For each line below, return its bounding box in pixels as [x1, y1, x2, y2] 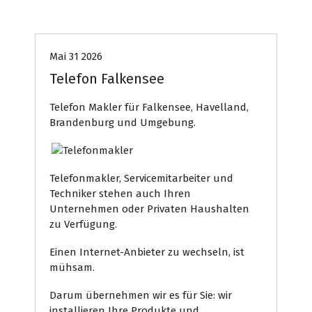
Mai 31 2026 [49, 50, 102, 63]
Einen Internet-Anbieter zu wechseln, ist [49, 246, 244, 258]
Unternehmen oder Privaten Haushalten [49, 203, 249, 215]
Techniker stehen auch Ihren [49, 187, 191, 200]
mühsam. [49, 261, 95, 274]
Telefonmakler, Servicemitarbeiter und [49, 172, 233, 185]
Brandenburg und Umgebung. [49, 116, 196, 129]
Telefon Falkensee [49, 70, 164, 87]
